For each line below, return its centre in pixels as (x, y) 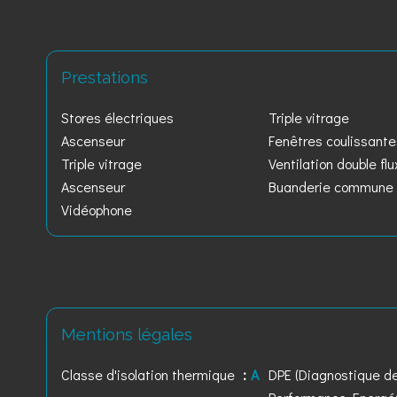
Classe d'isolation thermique (150, 374)
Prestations (105, 77)
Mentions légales (127, 334)
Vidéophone (97, 210)
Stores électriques (117, 117)
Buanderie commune (331, 187)
